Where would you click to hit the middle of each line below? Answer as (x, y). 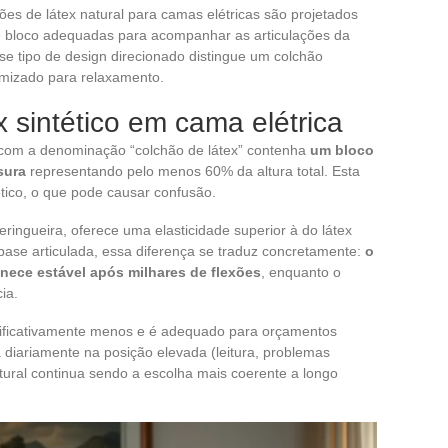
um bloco (342, 150)
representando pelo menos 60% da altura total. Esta (193, 171)
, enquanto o (301, 272)
